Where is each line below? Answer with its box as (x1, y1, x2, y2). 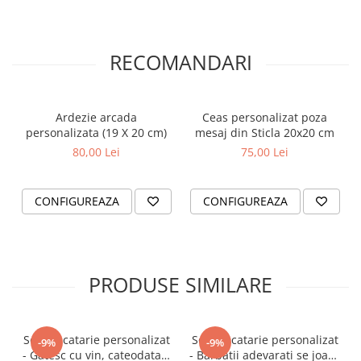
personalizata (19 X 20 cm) (26, 125, 167, 140)
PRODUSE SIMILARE (89, 271, 272, 298)
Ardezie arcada (56, 110, 137, 125)
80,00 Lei (73, 144, 120, 160)
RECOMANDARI (109, 48, 252, 76)
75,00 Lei (241, 144, 288, 160)
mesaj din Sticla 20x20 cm (195, 125, 334, 140)
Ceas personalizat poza (202, 110, 327, 125)
